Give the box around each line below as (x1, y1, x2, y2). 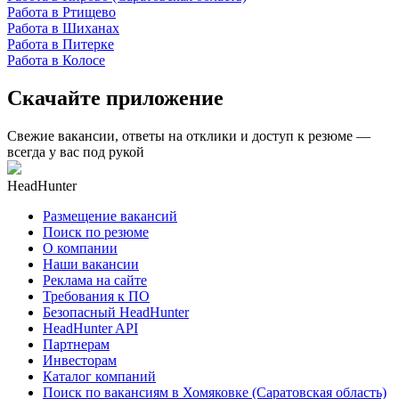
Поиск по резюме (43, 224, 149, 240)
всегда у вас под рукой (7, 143, 144, 159)
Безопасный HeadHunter (43, 304, 189, 320)
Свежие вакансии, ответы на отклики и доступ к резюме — (7, 127, 370, 143)
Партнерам (43, 336, 110, 352)
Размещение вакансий (43, 208, 177, 224)
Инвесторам (43, 352, 117, 368)
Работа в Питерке (7, 36, 114, 52)
